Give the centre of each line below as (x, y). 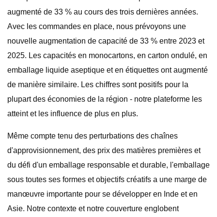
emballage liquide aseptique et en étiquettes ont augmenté (108, 70)
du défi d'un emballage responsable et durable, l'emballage (108, 165)
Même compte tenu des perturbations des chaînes (93, 136)
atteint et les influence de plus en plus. (73, 114)
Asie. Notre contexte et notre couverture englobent (93, 209)
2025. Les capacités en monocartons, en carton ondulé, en (107, 55)
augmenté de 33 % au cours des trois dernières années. (103, 12)
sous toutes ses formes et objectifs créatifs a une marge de (107, 179)
